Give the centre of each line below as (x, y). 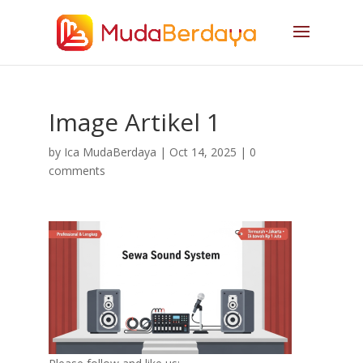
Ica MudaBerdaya (110, 152)
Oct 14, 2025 (203, 152)
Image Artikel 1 (134, 122)
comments (77, 171)
